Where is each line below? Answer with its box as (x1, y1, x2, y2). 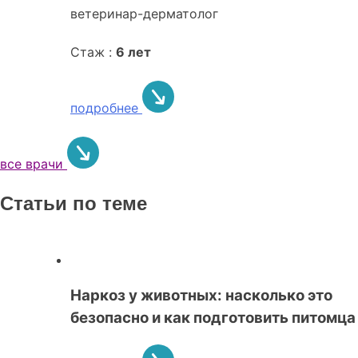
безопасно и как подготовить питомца (70, 308, 356, 327)
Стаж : (70, 44, 116, 61)
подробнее (70, 100, 142, 117)
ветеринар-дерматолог (70, 6, 218, 22)
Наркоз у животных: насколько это (70, 285, 332, 304)
